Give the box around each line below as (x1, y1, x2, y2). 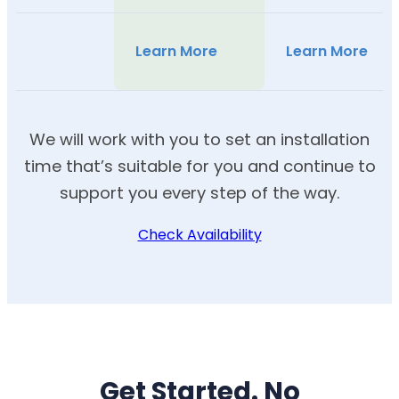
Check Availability (137, 224, 262, 246)
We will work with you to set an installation (29, 128, 370, 151)
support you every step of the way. (59, 182, 340, 205)
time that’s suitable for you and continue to (23, 155, 376, 178)
